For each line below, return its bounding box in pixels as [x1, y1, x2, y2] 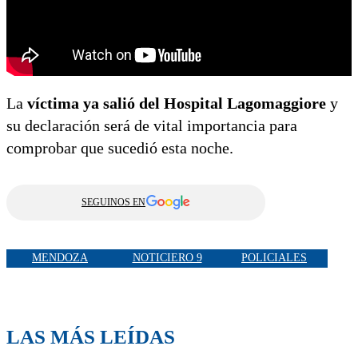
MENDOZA [32, 252, 88, 265]
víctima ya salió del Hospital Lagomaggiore [27, 93, 326, 112]
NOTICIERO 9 [132, 252, 202, 265]
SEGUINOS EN [82, 196, 145, 208]
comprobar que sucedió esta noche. [6, 138, 233, 157]
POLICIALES [241, 252, 307, 265]
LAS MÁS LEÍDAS [6, 325, 175, 348]
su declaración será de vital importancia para [6, 116, 297, 134]
